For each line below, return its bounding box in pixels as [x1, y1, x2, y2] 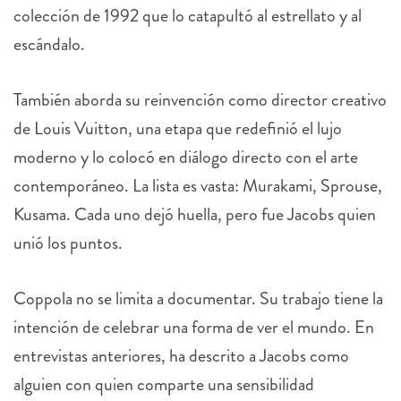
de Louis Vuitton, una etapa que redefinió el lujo [13, 115, 342, 142]
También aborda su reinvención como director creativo [13, 87, 387, 114]
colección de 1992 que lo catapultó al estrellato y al [13, 3, 362, 30]
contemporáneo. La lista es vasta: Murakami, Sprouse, [13, 173, 382, 200]
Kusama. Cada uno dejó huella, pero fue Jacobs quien [13, 201, 376, 228]
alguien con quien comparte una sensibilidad [13, 371, 314, 398]
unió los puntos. [13, 230, 123, 257]
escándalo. [13, 31, 85, 58]
